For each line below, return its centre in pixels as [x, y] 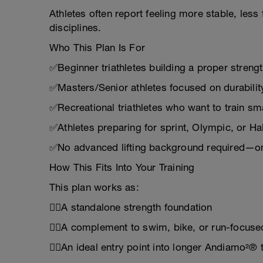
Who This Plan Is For [97, 48]
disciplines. [75, 28]
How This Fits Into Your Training [122, 167]
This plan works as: [94, 187]
